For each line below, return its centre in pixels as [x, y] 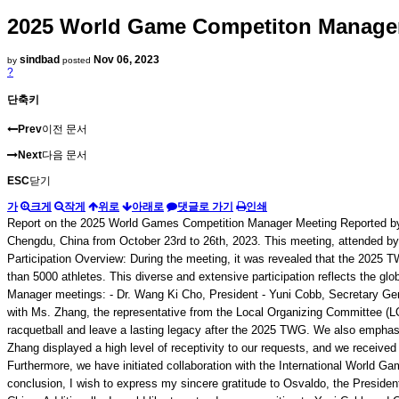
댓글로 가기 [205, 207]
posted [78, 61]
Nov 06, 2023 [126, 60]
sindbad [40, 60]
